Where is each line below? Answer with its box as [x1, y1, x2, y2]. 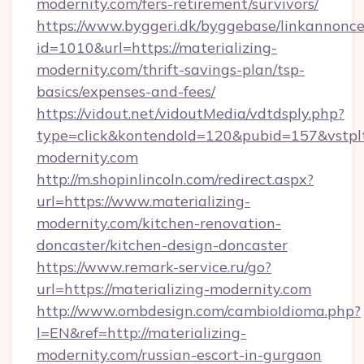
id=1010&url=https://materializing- [37, 38, 277, 57]
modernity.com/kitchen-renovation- [37, 214, 281, 232]
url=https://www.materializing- [37, 192, 250, 210]
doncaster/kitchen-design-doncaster [37, 236, 288, 254]
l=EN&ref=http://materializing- [37, 323, 246, 342]
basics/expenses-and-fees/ [37, 82, 215, 101]
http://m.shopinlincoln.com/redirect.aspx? [37, 170, 314, 188]
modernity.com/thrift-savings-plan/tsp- [37, 60, 305, 79]
